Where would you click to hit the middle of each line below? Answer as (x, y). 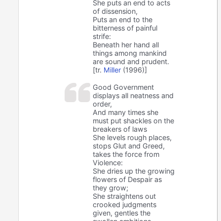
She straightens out (125, 196)
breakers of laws (120, 129)
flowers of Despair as (128, 179)
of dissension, (115, 11)
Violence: (108, 162)
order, (103, 104)
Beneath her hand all (126, 44)
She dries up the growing (134, 171)
